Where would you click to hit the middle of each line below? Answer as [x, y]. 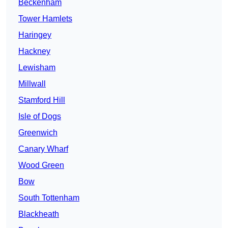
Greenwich [38, 133]
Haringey [35, 35]
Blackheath [39, 214]
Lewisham [37, 68]
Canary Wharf [43, 149]
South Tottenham [49, 198]
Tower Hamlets [45, 19]
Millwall [32, 84]
